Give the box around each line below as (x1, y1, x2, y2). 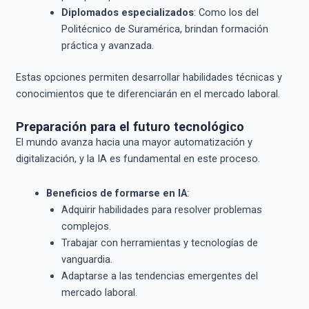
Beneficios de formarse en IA (46, 186, 187, 199)
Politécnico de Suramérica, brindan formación (61, 22, 268, 35)
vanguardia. (61, 252, 112, 266)
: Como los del (193, 6, 259, 19)
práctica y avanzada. (61, 39, 154, 52)
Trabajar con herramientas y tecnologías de (61, 236, 258, 249)
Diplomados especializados (61, 6, 194, 19)
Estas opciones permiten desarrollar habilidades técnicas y (15, 70, 282, 83)
